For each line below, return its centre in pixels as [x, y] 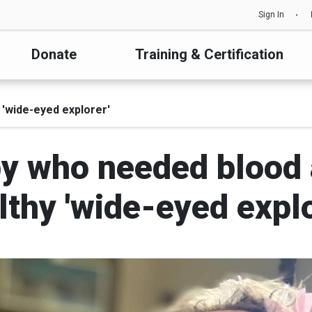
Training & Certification [210, 54]
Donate [54, 54]
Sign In [271, 15]
